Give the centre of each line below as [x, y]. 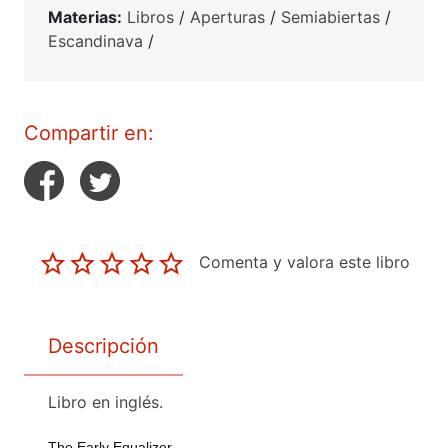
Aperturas [227, 16]
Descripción [103, 346]
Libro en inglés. [105, 402]
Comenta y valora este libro [304, 261]
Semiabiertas [330, 16]
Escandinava [95, 40]
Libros [150, 16]
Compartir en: [89, 132]
